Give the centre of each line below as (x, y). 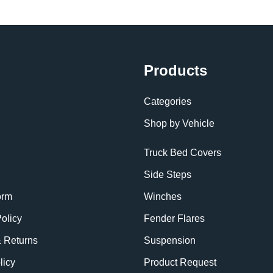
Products (175, 70)
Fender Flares (174, 218)
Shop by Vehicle (179, 123)
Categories (168, 101)
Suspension (170, 240)
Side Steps (168, 175)
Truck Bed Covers (183, 153)
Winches (163, 197)
